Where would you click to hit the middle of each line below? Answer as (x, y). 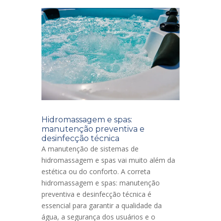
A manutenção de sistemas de (90, 149)
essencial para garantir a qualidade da (102, 206)
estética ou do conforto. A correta (96, 172)
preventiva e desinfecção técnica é (96, 194)
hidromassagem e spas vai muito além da (108, 160)
